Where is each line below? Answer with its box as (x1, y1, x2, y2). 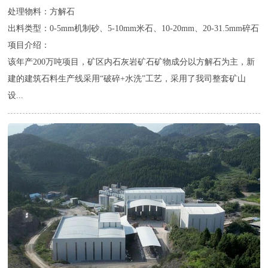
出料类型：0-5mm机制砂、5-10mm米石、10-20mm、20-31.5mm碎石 (8, 23, 260, 33)
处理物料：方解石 (8, 7, 75, 17)
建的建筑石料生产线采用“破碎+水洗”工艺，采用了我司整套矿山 (8, 74, 246, 84)
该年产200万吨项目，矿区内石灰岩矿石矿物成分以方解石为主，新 (8, 57, 255, 67)
